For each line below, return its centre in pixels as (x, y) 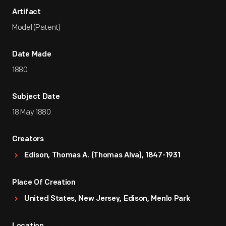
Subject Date (36, 97)
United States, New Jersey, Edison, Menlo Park (107, 199)
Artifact (26, 12)
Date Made (32, 55)
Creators (28, 139)
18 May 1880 (32, 112)
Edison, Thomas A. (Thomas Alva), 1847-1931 (102, 156)
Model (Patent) (36, 27)
